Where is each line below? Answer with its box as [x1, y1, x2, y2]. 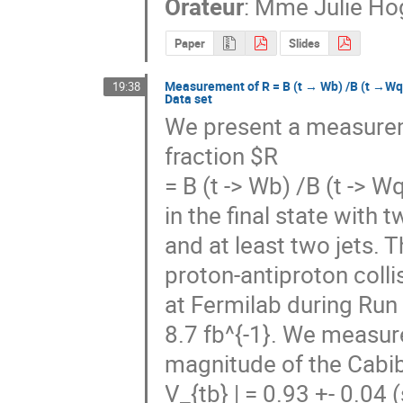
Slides [288, 35, 320, 52]
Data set [165, 90, 213, 108]
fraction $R [165, 139, 279, 172]
